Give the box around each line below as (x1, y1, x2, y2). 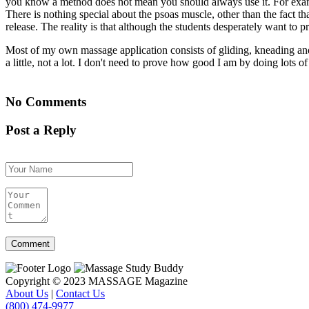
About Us (6, 287, 48, 299)
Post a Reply (6, 122, 77, 137)
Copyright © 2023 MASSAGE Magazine (6, 275, 188, 287)
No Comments (6, 94, 86, 110)
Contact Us (56, 287, 105, 299)
